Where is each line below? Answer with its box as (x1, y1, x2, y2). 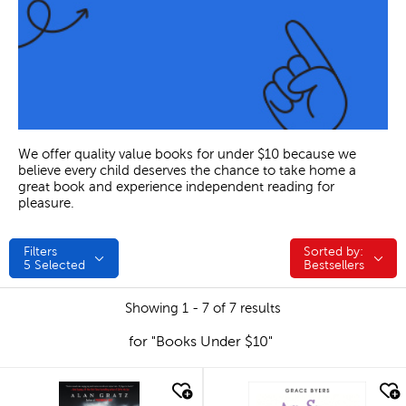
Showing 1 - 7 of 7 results (125, 301, 281, 316)
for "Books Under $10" (128, 333, 273, 350)
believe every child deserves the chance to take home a (18, 163, 356, 179)
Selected (31, 258, 85, 273)
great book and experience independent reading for (18, 179, 334, 195)
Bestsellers (304, 258, 364, 273)
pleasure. (18, 196, 74, 211)
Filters (24, 245, 57, 259)
